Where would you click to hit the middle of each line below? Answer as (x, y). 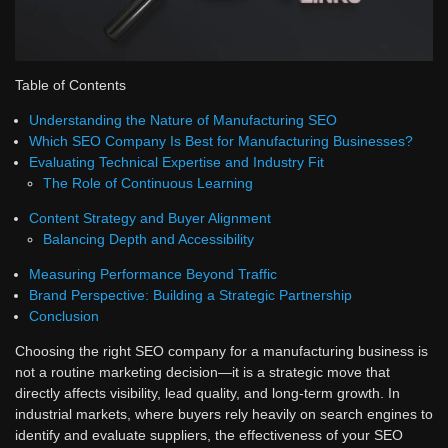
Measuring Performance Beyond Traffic (153, 273)
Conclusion (64, 315)
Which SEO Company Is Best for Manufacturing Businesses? (221, 140)
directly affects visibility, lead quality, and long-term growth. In (207, 392)
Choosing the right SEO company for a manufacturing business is (221, 350)
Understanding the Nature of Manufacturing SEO (183, 119)
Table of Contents (70, 84)
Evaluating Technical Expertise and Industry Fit (176, 161)
